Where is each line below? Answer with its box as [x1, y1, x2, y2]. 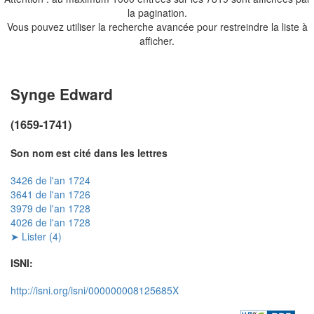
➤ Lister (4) [11, 228, 62, 243]
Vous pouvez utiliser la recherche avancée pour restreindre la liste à [6, 19, 308, 34]
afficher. [139, 33, 175, 48]
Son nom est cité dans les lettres [11, 145, 168, 160]
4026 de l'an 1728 [11, 214, 90, 229]
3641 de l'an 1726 [11, 186, 90, 201]
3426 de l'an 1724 [11, 172, 90, 187]
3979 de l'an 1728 [11, 200, 90, 215]
